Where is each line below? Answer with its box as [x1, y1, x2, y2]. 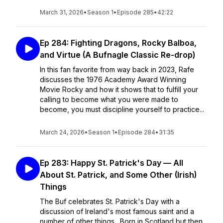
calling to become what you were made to [40, 95, 178, 104]
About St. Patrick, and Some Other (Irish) [40, 170, 197, 180]
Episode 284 [118, 128, 155, 136]
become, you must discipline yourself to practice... [40, 105, 204, 113]
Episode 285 [117, 8, 154, 16]
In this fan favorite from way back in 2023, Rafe [40, 65, 194, 74]
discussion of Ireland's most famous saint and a [40, 207, 194, 216]
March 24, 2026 [40, 128, 85, 136]
